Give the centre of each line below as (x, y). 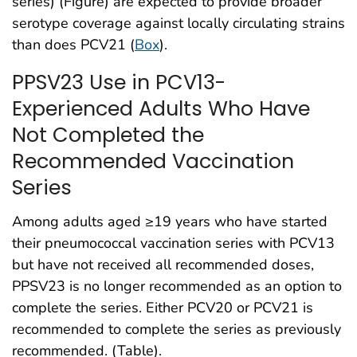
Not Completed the (108, 135)
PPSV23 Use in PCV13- (119, 82)
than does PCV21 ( (73, 45)
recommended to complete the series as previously (177, 329)
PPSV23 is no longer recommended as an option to (177, 286)
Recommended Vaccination (153, 161)
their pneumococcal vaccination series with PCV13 (173, 243)
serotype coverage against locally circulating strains (178, 24)
